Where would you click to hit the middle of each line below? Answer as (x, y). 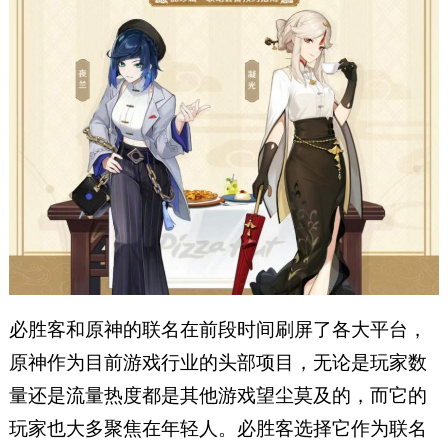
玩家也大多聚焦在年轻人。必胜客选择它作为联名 (217, 429)
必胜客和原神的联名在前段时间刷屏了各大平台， (217, 330)
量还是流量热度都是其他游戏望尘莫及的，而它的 (217, 396)
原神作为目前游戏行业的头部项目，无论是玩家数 (217, 363)
